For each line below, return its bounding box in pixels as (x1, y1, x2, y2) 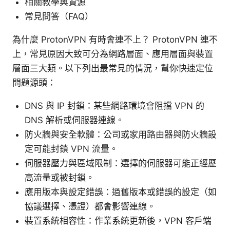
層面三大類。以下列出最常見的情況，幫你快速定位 (12, 63, 213, 74)
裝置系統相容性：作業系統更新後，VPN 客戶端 (25, 216, 212, 226)
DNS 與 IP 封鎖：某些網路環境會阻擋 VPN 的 (25, 101, 204, 111)
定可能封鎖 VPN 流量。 (25, 144, 118, 155)
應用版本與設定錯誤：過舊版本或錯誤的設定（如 (25, 187, 217, 198)
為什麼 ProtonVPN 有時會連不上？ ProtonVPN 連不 (12, 34, 218, 45)
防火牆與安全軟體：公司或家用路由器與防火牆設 (25, 129, 217, 140)
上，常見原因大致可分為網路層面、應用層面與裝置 (12, 49, 213, 60)
